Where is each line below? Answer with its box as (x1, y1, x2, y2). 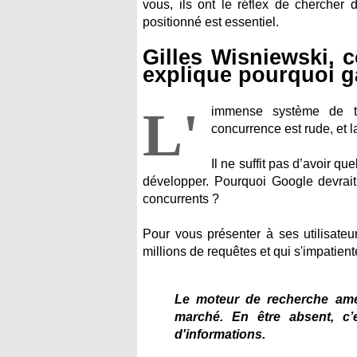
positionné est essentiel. (143, 15, 279, 29)
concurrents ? (143, 192, 219, 206)
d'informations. (175, 328, 265, 341)
